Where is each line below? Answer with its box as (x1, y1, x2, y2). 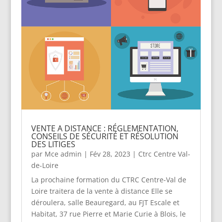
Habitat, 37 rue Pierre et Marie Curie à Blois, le (31, 209, 186, 219)
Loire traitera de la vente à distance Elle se (31, 186, 172, 196)
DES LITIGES (31, 138, 75, 150)
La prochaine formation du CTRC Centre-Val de (31, 174, 186, 184)
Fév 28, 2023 (89, 149, 130, 159)
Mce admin (44, 149, 82, 159)
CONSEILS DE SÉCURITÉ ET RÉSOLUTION (31, 130, 178, 142)
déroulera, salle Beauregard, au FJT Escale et (31, 197, 179, 207)
